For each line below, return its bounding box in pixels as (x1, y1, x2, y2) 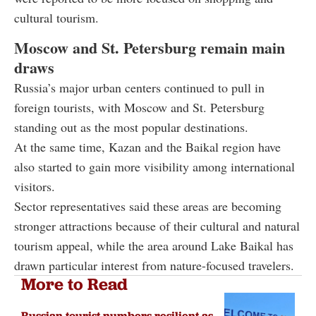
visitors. (14, 177, 55, 195)
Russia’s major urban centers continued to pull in (14, 78, 265, 96)
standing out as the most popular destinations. (14, 118, 248, 135)
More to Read (21, 273, 128, 294)
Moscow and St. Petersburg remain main (14, 35, 285, 59)
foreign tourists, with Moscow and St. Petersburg (14, 98, 265, 116)
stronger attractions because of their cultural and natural (14, 217, 300, 234)
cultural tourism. (14, 8, 99, 26)
